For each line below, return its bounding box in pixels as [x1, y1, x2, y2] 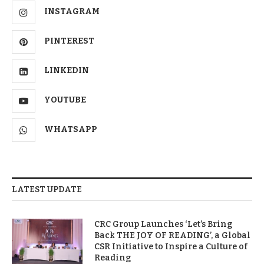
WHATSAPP [44, 124, 97, 134]
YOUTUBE [44, 94, 86, 105]
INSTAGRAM [44, 6, 100, 16]
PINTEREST [44, 35, 94, 46]
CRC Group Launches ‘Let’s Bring [94, 219, 232, 229]
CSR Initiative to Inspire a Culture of [94, 241, 247, 252]
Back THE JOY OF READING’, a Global [94, 230, 250, 240]
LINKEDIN [44, 65, 89, 75]
